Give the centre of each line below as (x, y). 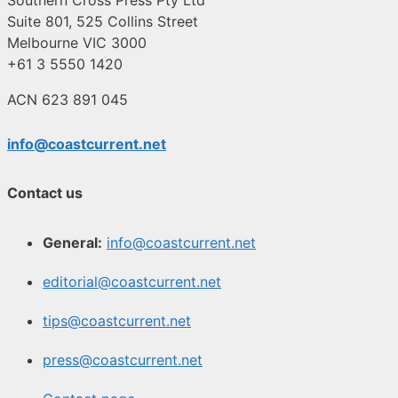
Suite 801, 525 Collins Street (103, 21)
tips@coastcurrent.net (117, 320)
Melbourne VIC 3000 (77, 43)
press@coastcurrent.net (123, 359)
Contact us (45, 193)
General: (72, 242)
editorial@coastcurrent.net (132, 281)
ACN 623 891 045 (68, 99)
